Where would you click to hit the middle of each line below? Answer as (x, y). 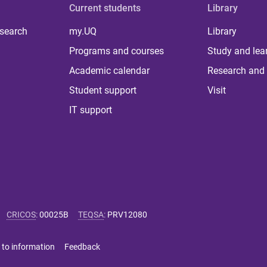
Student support (103, 90)
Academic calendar (110, 70)
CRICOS (21, 214)
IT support (91, 110)
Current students (105, 8)
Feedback (82, 246)
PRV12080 (127, 214)
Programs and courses (117, 51)
